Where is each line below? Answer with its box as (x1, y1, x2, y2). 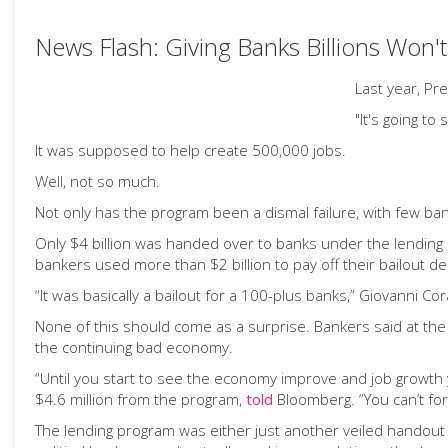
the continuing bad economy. (35, 337, 233, 357)
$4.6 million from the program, (35, 389, 246, 409)
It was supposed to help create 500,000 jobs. (35, 140, 346, 160)
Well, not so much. (35, 171, 160, 191)
